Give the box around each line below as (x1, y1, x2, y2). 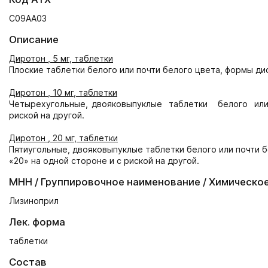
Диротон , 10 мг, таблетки (9, 87, 117, 98)
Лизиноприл (9, 196, 59, 206)
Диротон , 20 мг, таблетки (9, 133, 118, 143)
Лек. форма (9, 216, 65, 228)
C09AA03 (9, 13, 47, 23)
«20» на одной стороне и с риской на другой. (9, 156, 199, 166)
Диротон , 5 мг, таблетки (9, 53, 113, 63)
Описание (9, 33, 59, 45)
